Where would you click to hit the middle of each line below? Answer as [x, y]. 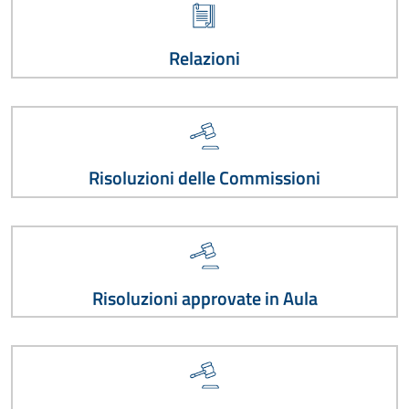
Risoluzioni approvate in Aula [204, 298]
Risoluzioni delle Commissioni [204, 178]
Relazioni [204, 59]
